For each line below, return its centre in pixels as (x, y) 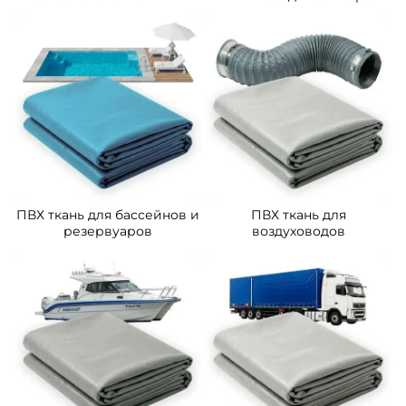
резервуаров (108, 232)
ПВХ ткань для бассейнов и (108, 215)
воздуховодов (298, 232)
